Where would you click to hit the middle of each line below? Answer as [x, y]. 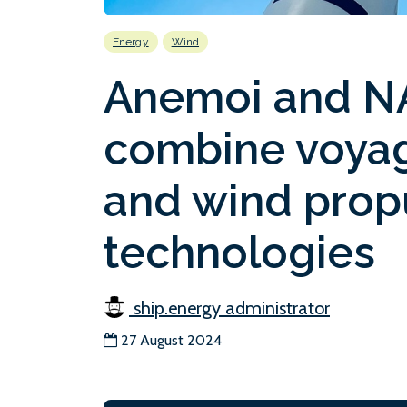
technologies [239, 252]
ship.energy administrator [229, 308]
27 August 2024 [171, 340]
